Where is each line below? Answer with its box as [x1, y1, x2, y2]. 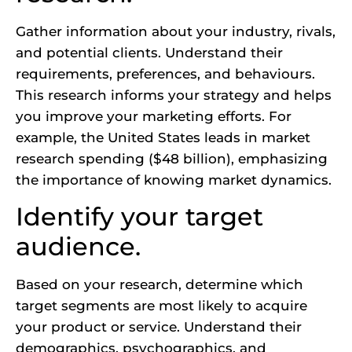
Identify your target [16, 201, 263, 233]
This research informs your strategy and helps [16, 86, 332, 103]
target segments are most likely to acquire [16, 298, 307, 314]
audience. [16, 231, 141, 262]
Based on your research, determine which [16, 277, 303, 293]
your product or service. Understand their [16, 319, 302, 335]
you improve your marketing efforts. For [16, 108, 291, 124]
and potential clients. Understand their [16, 44, 283, 60]
